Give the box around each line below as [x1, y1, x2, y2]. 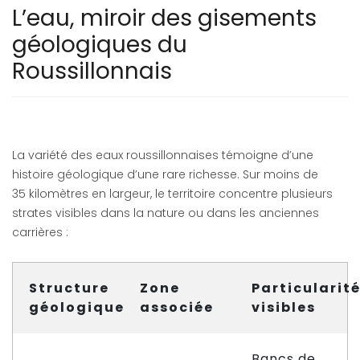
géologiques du [12, 29, 187, 60]
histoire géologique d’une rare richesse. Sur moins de [12, 166, 318, 182]
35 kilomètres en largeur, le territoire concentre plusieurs [12, 186, 333, 202]
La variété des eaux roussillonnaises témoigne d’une [12, 147, 313, 163]
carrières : [12, 224, 68, 240]
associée [140, 298, 214, 317]
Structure [29, 279, 109, 297]
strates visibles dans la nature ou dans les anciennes [12, 205, 319, 221]
